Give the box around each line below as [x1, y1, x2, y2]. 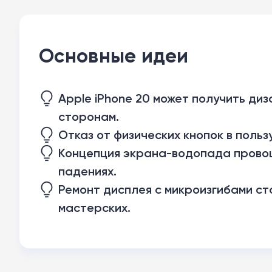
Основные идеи [39, 44, 189, 67]
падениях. [58, 164, 117, 178]
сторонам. [58, 109, 119, 124]
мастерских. [58, 200, 131, 215]
